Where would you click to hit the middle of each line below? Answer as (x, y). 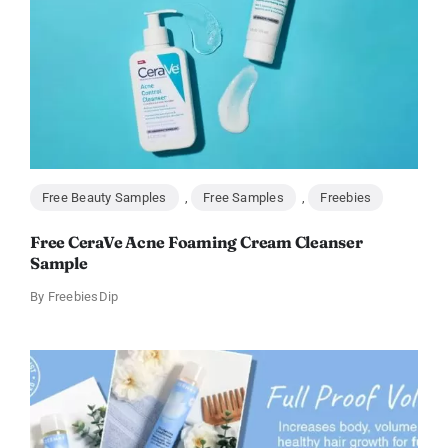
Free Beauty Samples (104, 197)
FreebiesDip (83, 296)
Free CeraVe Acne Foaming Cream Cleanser (196, 241)
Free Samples (243, 197)
